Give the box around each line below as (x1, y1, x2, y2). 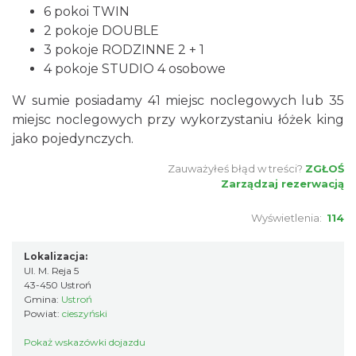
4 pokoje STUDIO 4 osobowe (44, 61, 226, 76)
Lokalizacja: (24, 250, 87, 262)
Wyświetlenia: (251, 211, 327, 224)
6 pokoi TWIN (44, 4, 130, 19)
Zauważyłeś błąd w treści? (168, 162, 303, 175)
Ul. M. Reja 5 (24, 265, 79, 277)
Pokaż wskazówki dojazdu (24, 336, 145, 348)
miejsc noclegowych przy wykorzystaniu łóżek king (12, 112, 344, 127)
